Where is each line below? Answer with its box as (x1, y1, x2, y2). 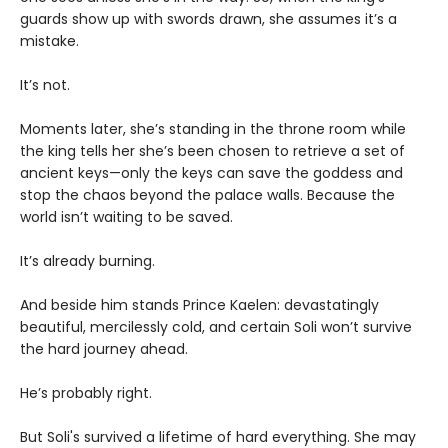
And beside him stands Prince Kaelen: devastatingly (20, 295, 379, 316)
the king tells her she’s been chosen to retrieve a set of (20, 141, 405, 162)
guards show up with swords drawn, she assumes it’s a (20, 9, 397, 30)
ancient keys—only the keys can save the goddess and (20, 163, 403, 184)
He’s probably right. (20, 383, 152, 404)
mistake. (20, 31, 79, 52)
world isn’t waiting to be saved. (20, 207, 233, 228)
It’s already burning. (20, 251, 155, 272)
